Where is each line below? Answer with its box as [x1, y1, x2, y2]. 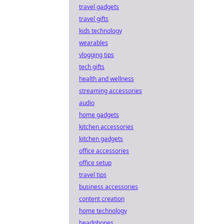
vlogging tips [79, 50, 114, 59]
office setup [79, 158, 111, 167]
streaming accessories [79, 86, 142, 95]
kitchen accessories [79, 122, 133, 131]
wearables [79, 38, 108, 47]
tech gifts [79, 62, 104, 71]
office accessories [79, 146, 129, 155]
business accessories [79, 182, 138, 191]
